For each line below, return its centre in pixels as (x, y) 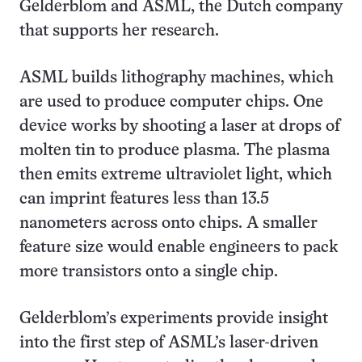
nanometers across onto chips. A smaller (168, 223)
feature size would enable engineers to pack (179, 248)
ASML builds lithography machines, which (177, 78)
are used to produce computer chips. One (171, 102)
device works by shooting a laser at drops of (180, 126)
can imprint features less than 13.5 (144, 199)
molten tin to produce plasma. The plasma (175, 151)
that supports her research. (119, 31)
